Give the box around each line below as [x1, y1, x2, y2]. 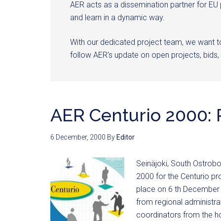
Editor [116, 133, 135, 141]
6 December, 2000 [50, 133, 106, 141]
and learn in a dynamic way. [70, 13, 165, 22]
